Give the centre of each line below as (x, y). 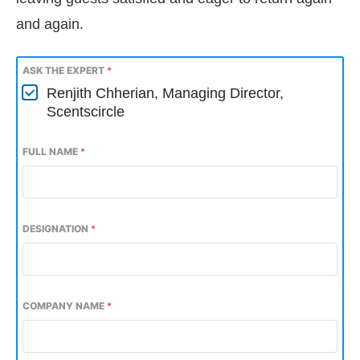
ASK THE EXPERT (65, 70)
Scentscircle (86, 112)
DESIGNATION (57, 229)
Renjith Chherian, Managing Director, (165, 93)
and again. (50, 24)
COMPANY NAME (65, 306)
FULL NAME (51, 151)
